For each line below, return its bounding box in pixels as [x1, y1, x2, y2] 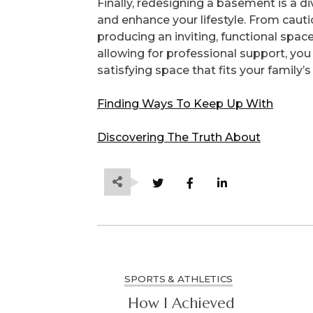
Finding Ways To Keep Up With [97, 96, 273, 110]
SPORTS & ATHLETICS [124, 272, 233, 284]
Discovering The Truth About [97, 130, 261, 144]
